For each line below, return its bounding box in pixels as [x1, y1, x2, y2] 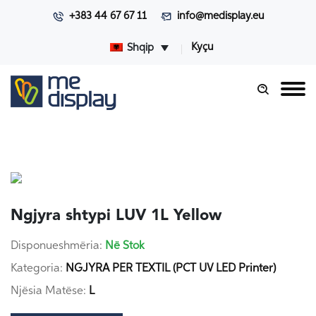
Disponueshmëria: [11, 240, 102, 252]
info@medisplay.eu [176, 11, 265, 21]
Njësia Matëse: [11, 285, 86, 297]
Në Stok [105, 240, 145, 252]
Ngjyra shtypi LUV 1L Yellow [11, 207, 221, 224]
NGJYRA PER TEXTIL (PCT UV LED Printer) [66, 262, 276, 274]
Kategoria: [11, 262, 63, 274]
